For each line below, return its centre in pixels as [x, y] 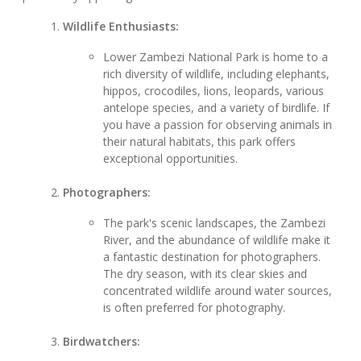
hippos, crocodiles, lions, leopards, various [214, 91]
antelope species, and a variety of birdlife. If [217, 108]
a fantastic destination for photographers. [212, 257]
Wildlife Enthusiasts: [121, 27]
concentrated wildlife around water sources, [218, 291]
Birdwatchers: [102, 342]
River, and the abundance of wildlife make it [217, 240]
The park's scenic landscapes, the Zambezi [215, 223]
